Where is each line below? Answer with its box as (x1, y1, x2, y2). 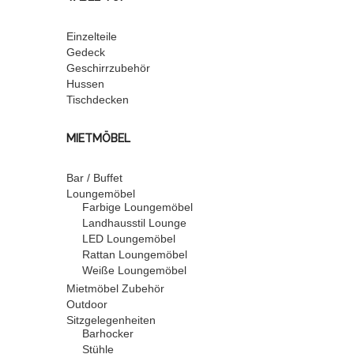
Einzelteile (66, 30, 117, 43)
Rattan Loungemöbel (82, 248, 187, 261)
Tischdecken (66, 93, 129, 106)
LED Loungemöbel (82, 232, 175, 245)
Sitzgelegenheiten (66, 314, 156, 326)
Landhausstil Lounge (82, 217, 186, 229)
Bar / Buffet (66, 171, 122, 184)
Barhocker (82, 327, 134, 340)
